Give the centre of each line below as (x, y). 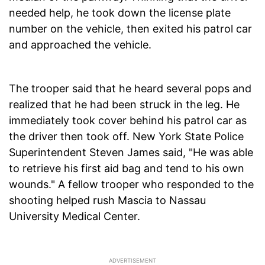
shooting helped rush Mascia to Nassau (107, 201)
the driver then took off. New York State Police (126, 137)
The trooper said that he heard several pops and (130, 89)
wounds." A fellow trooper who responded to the (131, 185)
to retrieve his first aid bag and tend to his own (127, 169)
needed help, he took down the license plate (120, 13)
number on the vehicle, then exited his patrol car (130, 29)
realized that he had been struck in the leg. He (124, 105)
